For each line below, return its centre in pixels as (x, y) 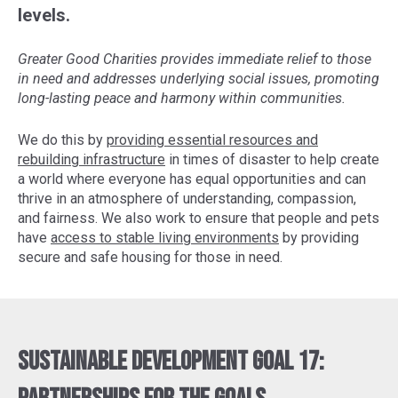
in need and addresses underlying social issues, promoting (199, 78)
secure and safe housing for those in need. (150, 258)
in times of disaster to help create (272, 160)
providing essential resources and (212, 140)
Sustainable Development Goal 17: (171, 362)
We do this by (62, 140)
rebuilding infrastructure (92, 160)
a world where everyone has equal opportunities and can (192, 179)
